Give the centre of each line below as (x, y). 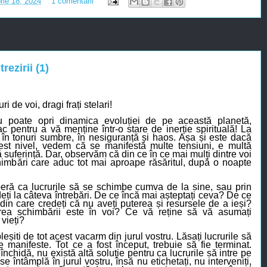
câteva (38, 195)
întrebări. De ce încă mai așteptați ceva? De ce (152, 195)
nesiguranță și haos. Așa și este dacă (168, 138)
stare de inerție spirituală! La (188, 129)
